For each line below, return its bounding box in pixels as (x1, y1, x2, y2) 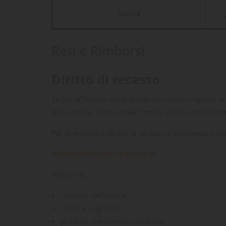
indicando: (51, 169, 88, 179)
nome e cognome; (61, 203, 123, 213)
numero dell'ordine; (61, 190, 129, 200)
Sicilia (118, 8, 141, 18)
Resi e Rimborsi (51, 42, 145, 59)
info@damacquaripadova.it (51, 148, 156, 158)
